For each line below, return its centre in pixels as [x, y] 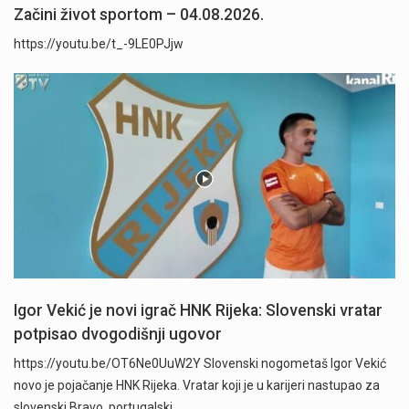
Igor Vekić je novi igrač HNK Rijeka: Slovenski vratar [198, 311]
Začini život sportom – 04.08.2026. [139, 14]
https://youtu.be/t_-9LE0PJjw [99, 43]
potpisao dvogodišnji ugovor [118, 335]
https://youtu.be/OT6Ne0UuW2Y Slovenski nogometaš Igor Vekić [200, 364]
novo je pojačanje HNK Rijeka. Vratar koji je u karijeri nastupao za [197, 386]
